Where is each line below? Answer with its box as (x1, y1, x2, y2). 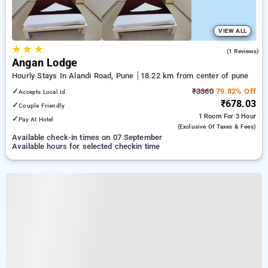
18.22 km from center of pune (140, 71, 249, 80)
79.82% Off (213, 87, 256, 96)
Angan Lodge (12, 57, 78, 69)
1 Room (198, 112, 224, 120)
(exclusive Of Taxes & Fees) (177, 123, 256, 130)
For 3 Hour (224, 112, 256, 120)
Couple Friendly (19, 102, 65, 109)
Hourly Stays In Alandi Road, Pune (12, 71, 136, 80)
